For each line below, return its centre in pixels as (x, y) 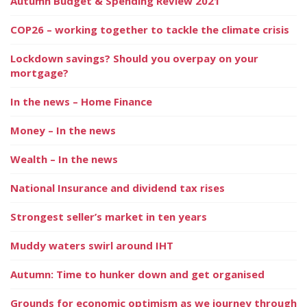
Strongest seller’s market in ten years (109, 216)
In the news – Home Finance (81, 101)
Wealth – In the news (64, 159)
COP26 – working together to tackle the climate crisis (150, 29)
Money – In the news (63, 130)
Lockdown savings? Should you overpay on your (134, 58)
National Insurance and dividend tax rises (118, 187)
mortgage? (39, 72)
